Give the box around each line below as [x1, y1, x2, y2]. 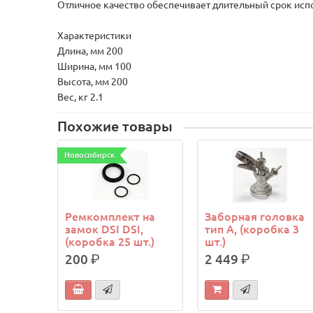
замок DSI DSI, [65, 223, 144, 235]
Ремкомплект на [65, 210, 156, 223]
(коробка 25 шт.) [65, 235, 155, 248]
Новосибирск [64, 151, 115, 159]
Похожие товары [57, 119, 173, 134]
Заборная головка [205, 210, 305, 223]
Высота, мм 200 [57, 76, 129, 87]
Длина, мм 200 [57, 45, 124, 57]
